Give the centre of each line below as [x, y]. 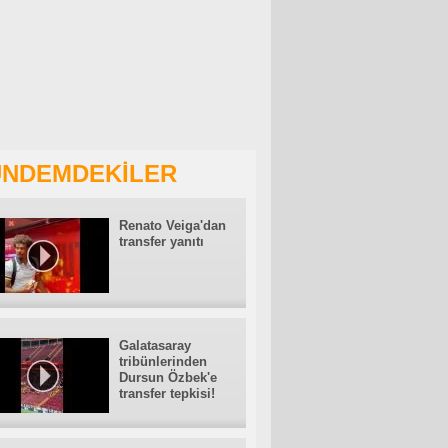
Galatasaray [155, 345]
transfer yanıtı [161, 241]
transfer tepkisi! [167, 393]
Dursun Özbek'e [168, 377]
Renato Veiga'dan [172, 225]
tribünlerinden [163, 361]
